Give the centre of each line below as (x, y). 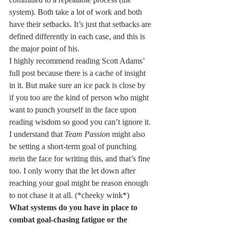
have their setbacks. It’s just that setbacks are (81, 24)
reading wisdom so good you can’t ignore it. (80, 122)
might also (129, 134)
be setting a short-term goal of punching (74, 146)
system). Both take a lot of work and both (77, 12)
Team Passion (87, 134)
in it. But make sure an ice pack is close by (78, 85)
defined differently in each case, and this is (78, 36)
